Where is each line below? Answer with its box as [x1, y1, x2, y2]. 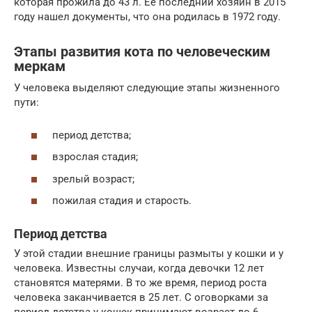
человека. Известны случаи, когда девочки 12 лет [14, 262, 264, 274]
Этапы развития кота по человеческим [14, 44, 270, 61]
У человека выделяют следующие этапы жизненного [14, 81, 280, 94]
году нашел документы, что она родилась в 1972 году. [14, 10, 281, 23]
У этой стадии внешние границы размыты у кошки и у [14, 247, 283, 260]
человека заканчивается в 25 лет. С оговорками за [14, 291, 268, 304]
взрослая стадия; [52, 150, 138, 163]
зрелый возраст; [52, 172, 134, 185]
